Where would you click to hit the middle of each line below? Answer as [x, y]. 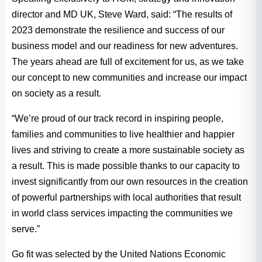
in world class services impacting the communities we [122, 213]
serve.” [26, 229]
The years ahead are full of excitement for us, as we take [128, 61]
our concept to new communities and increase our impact [129, 77]
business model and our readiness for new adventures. [125, 46]
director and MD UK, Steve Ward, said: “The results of [122, 14]
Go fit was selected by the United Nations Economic [119, 254]
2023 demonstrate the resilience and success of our [118, 30]
